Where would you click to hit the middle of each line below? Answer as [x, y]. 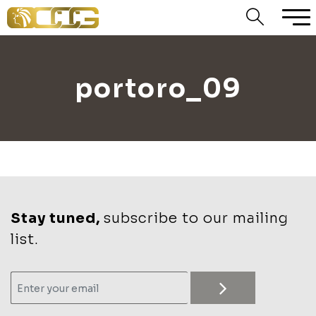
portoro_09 [158, 88]
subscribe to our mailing [196, 218]
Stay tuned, [57, 218]
